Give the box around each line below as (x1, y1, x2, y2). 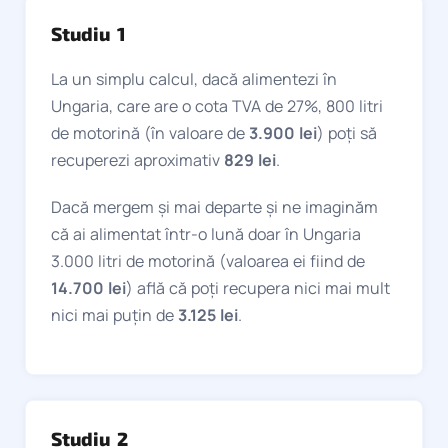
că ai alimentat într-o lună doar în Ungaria (51, 222, 361, 245)
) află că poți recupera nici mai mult (126, 276, 390, 299)
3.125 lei (178, 303, 238, 326)
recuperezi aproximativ (51, 148, 224, 171)
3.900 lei (249, 121, 317, 144)
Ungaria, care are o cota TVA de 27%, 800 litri (51, 94, 383, 117)
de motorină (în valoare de (51, 121, 249, 144)
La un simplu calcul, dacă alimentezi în (51, 67, 337, 90)
